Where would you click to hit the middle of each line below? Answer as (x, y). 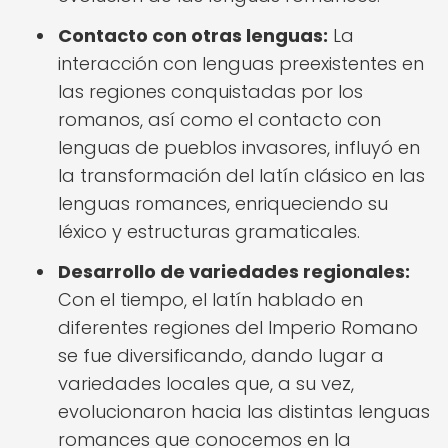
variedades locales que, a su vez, (206, 383)
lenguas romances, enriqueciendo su (223, 203)
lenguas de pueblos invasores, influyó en (239, 147)
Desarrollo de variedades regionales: (234, 271)
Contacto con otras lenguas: (193, 35)
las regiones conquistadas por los (210, 91)
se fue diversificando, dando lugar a (221, 355)
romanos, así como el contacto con (219, 119)
